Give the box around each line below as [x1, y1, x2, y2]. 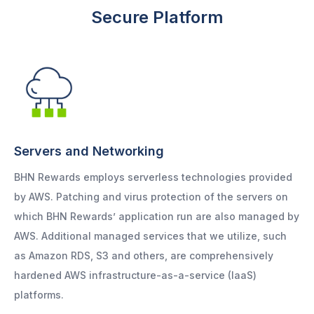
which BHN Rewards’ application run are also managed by [14, 210, 299, 223]
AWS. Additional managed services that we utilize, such [14, 230, 287, 243]
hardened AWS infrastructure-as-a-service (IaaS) [14, 269, 257, 282]
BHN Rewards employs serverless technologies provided [14, 171, 292, 184]
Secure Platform [90, 7, 224, 28]
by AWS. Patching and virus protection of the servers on [14, 191, 288, 203]
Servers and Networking [14, 144, 164, 159]
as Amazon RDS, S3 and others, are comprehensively [14, 250, 273, 262]
